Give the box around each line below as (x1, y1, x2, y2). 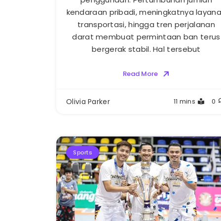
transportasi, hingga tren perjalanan (77, 19, 215, 30)
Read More (122, 69, 158, 79)
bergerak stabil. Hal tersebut (92, 44, 201, 55)
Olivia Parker (66, 97, 110, 107)
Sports (73, 148, 92, 157)
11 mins (173, 97, 195, 107)
